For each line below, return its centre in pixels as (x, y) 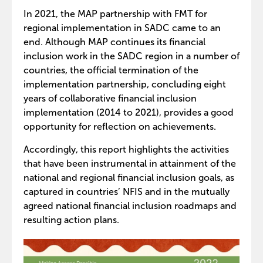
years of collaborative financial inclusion (110, 98)
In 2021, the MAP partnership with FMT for (115, 14)
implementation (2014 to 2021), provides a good (129, 112)
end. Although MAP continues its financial (114, 42)
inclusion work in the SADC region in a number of (131, 56)
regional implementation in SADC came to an (122, 28)
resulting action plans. (71, 220)
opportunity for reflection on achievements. (120, 127)
